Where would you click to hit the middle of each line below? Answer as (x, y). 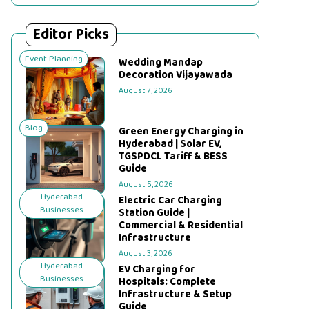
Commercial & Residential (181, 226)
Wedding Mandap (161, 63)
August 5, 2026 (146, 185)
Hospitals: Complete (168, 282)
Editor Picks (71, 34)
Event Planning (54, 59)
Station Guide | (154, 213)
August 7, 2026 (146, 91)
